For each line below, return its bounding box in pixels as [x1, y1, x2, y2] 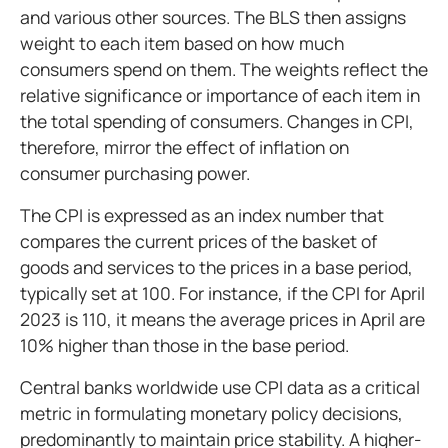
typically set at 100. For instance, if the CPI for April [20, 281, 425, 305]
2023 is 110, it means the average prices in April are [20, 307, 425, 331]
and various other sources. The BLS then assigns [20, 5, 406, 29]
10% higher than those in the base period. [20, 333, 349, 357]
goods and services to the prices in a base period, [20, 255, 413, 279]
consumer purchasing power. [20, 161, 250, 185]
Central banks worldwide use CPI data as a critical [20, 375, 420, 399]
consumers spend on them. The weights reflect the [20, 57, 428, 81]
